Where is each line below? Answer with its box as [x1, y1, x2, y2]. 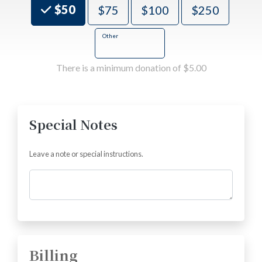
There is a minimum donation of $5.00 [56, 61, 206, 73]
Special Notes [29, 115, 118, 133]
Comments [29, 170, 73, 181]
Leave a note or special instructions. [29, 149, 143, 158]
